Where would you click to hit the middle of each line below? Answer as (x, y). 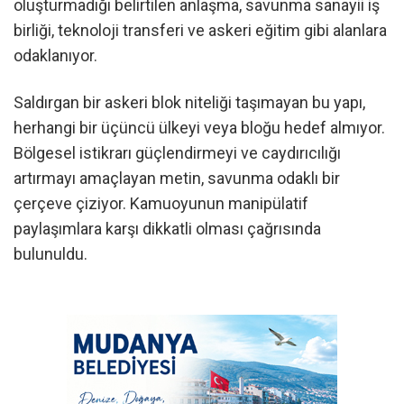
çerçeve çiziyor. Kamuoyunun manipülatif (161, 203)
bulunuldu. (50, 253)
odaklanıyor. (55, 56)
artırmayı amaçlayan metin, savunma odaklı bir (177, 178)
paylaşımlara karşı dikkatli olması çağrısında (167, 228)
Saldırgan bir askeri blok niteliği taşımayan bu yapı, (189, 102)
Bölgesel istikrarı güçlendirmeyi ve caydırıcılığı (177, 152)
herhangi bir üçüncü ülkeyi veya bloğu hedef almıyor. (199, 127)
